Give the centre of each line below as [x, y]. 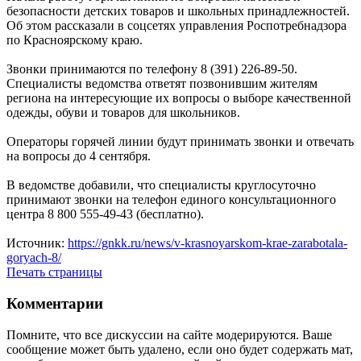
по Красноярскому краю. [75, 40]
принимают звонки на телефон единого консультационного [171, 200]
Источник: [37, 243]
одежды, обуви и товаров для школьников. [123, 113]
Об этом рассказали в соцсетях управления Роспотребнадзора [176, 26]
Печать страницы [54, 272]
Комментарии [55, 304]
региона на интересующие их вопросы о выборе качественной [179, 98]
